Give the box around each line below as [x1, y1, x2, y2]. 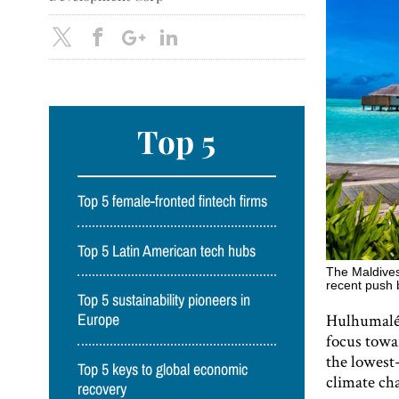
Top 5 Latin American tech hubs [77, 241, 256, 260]
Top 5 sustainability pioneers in [77, 291, 251, 310]
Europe [77, 311, 120, 330]
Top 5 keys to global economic [77, 360, 248, 379]
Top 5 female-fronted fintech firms [77, 192, 268, 211]
